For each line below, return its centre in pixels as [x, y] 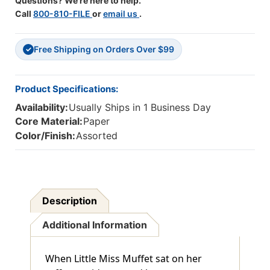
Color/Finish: [45, 135]
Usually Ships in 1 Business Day [140, 108]
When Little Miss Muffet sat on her [124, 258]
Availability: [42, 108]
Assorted [97, 135]
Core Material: [49, 121]
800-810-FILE [63, 14]
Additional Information [95, 224]
